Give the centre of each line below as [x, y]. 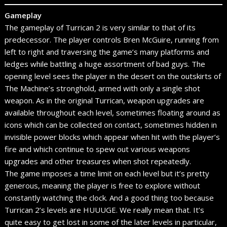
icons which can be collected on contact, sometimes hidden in [111, 124]
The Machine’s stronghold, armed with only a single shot [103, 88]
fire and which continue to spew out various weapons [98, 149]
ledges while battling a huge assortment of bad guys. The [105, 64]
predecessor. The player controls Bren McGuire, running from [112, 39]
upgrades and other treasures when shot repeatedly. [98, 161]
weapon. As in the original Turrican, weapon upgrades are [105, 100]
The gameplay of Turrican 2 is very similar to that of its [100, 27]
